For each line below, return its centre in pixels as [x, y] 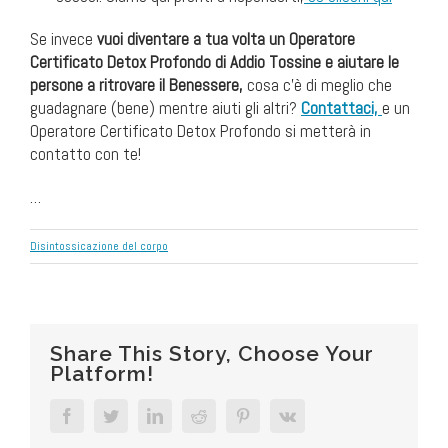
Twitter [140, 414]
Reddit [227, 414]
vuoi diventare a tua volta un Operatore [224, 38]
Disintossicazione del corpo [99, 245]
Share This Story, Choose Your [212, 353]
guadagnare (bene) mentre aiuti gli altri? [165, 107]
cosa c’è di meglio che [317, 84]
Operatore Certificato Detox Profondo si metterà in [200, 130]
